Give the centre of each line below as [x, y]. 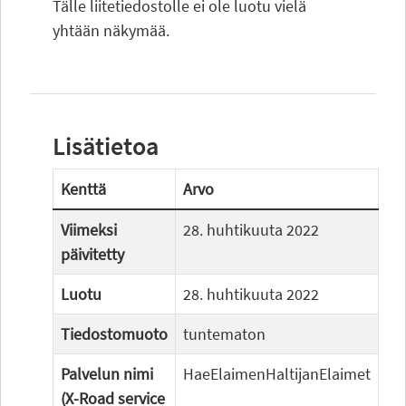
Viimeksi [89, 230]
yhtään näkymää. [111, 30]
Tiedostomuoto [114, 334]
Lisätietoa [106, 146]
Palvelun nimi [107, 374]
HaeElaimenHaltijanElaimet [277, 374]
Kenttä [83, 189]
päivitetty [92, 254]
